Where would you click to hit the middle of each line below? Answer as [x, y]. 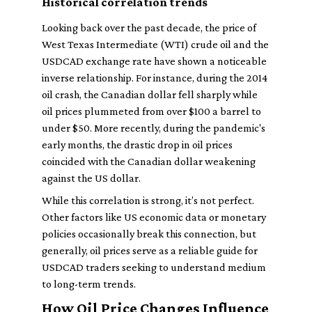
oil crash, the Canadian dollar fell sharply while [150, 94]
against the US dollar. [91, 178]
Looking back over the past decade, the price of [149, 28]
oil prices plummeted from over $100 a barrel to [151, 111]
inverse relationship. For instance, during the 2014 [155, 78]
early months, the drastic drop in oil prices [137, 145]
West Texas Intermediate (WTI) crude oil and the [155, 44]
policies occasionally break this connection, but [149, 234]
